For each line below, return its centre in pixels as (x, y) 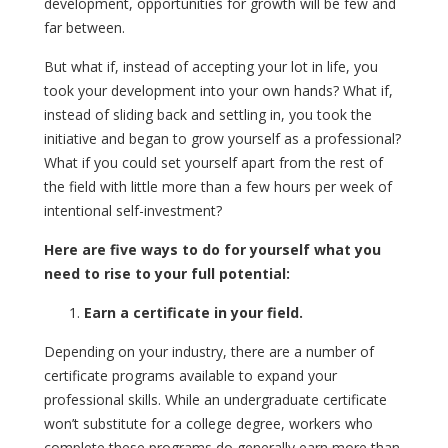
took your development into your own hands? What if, (218, 90)
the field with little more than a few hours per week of (218, 186)
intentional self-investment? (133, 210)
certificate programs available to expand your (190, 375)
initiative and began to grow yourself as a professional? (222, 138)
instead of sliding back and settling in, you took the (208, 114)
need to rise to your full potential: (167, 273)
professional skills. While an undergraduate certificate (215, 399)
